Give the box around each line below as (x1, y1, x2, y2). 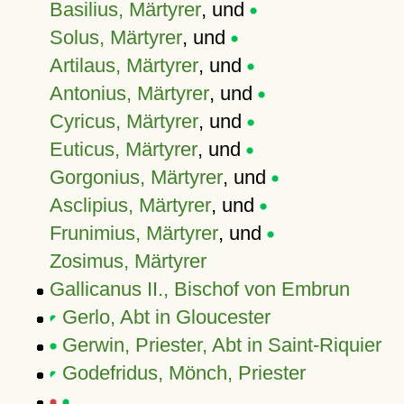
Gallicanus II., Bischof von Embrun (49, 278, 350, 300)
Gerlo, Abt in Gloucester (61, 306, 271, 328)
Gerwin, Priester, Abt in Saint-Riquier (61, 334, 381, 356)
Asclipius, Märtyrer (49, 194, 211, 216)
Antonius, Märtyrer (49, 82, 209, 105)
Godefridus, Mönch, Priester (61, 362, 306, 384)
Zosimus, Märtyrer (49, 250, 207, 272)
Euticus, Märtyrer (49, 138, 197, 161)
